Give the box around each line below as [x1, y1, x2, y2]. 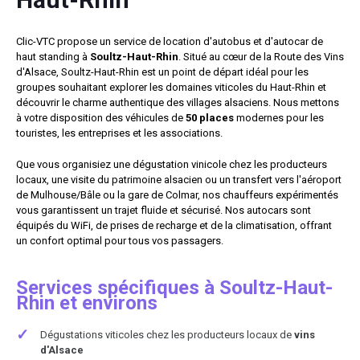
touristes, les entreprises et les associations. [16, 126, 223, 139]
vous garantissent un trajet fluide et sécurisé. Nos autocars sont [16, 203, 311, 216]
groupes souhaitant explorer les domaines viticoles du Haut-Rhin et [16, 80, 326, 93]
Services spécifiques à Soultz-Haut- [16, 276, 333, 299]
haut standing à [16, 50, 90, 63]
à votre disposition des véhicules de [16, 111, 186, 124]
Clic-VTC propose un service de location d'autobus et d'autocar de [16, 35, 323, 47]
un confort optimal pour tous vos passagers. [16, 234, 223, 247]
